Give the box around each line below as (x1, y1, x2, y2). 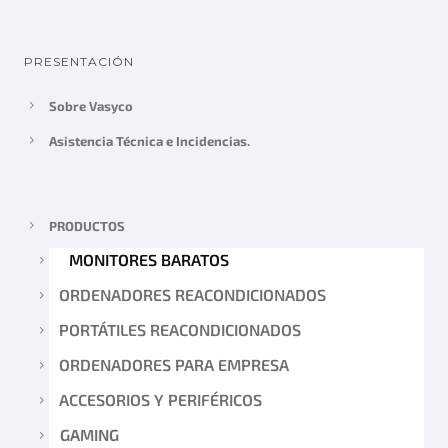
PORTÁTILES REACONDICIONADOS (59, 319, 301, 339)
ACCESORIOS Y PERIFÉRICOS (59, 389, 262, 409)
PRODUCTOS (49, 217, 125, 234)
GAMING (59, 424, 119, 444)
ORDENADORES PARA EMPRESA (59, 354, 289, 374)
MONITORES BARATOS (68, 249, 229, 269)
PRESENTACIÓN (24, 53, 134, 69)
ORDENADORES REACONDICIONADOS (59, 284, 326, 304)
